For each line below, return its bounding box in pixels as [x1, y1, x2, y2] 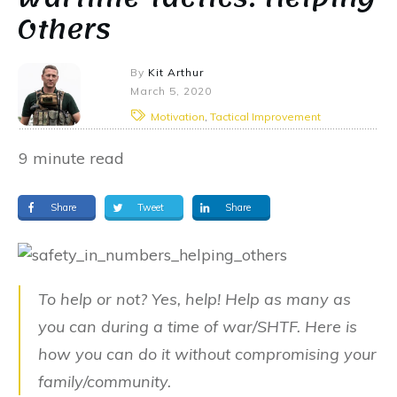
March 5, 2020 [130, 84, 213, 97]
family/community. [38, 370, 171, 392]
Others [18, 4, 111, 54]
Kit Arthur [148, 66, 205, 79]
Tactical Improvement [210, 109, 322, 123]
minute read [28, 147, 124, 168]
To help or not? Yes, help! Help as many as [38, 288, 351, 309]
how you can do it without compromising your [38, 343, 377, 364]
